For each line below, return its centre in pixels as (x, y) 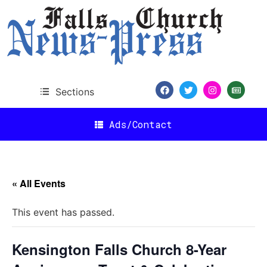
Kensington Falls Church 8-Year (119, 249)
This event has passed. (63, 212)
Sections (74, 91)
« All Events (39, 183)
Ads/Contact (141, 124)
